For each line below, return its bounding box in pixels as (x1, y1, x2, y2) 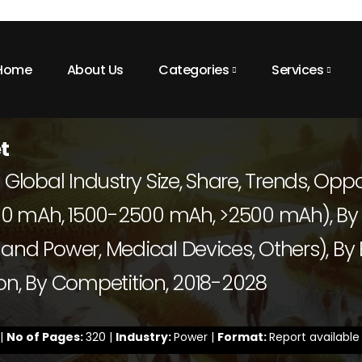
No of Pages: (6, 329, 86, 345)
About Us (66, 60, 124, 79)
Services (271, 60, 324, 79)
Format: (217, 329, 269, 345)
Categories (158, 60, 229, 79)
